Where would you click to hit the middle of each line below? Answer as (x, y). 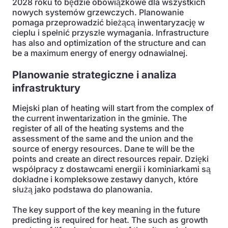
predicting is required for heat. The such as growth (110, 220)
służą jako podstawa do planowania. (82, 189)
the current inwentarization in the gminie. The (99, 118)
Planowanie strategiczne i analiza (94, 75)
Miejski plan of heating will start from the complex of (113, 108)
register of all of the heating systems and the (98, 128)
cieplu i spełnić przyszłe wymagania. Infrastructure (110, 33)
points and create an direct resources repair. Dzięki (110, 159)
